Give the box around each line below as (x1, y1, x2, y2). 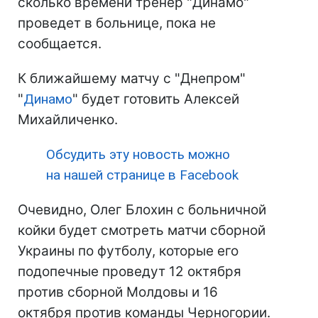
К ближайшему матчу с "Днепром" (18, 70, 246, 87)
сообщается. (18, 35, 102, 52)
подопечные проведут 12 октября (18, 263, 241, 280)
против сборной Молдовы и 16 (18, 284, 218, 300)
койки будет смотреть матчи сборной (18, 222, 265, 238)
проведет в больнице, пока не (18, 15, 216, 31)
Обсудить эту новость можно (46, 146, 230, 163)
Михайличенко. (18, 111, 118, 128)
